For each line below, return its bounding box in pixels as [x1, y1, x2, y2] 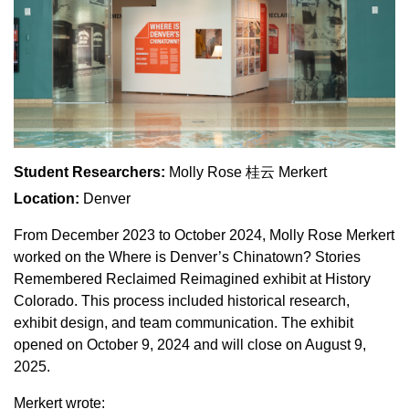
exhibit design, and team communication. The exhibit [14, 314, 353, 330]
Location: [14, 190, 79, 206]
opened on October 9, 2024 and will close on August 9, [14, 336, 366, 352]
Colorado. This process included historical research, [14, 292, 350, 309]
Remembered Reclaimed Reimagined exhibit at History [14, 270, 371, 287]
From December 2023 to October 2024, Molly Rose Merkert [14, 226, 394, 243]
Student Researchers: [14, 163, 165, 180]
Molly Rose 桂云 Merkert [165, 163, 327, 180]
